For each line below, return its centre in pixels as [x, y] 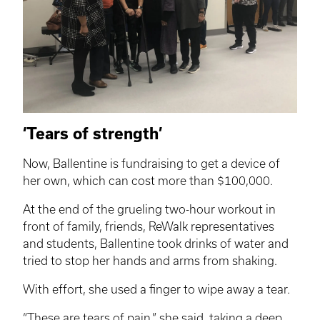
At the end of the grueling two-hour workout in [149, 210]
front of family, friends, [86, 227]
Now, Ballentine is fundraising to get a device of [151, 164]
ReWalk [168, 227]
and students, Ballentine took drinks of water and [156, 244]
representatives [231, 227]
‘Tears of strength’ [92, 134]
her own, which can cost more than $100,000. [149, 181]
